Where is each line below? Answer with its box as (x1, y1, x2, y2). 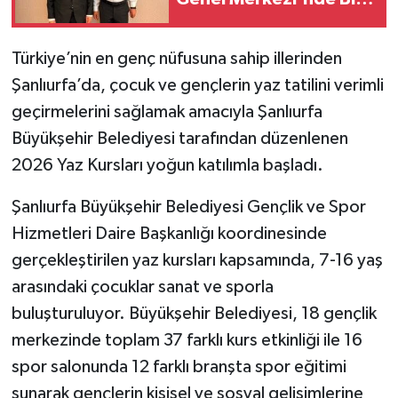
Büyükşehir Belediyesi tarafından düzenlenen (11, 129, 348, 147)
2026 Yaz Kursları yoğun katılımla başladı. (11, 155, 323, 174)
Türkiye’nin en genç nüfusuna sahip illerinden (11, 49, 342, 68)
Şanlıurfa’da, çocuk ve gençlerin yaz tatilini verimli (11, 76, 384, 94)
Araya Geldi (176, 12, 273, 31)
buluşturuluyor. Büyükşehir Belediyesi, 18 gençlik (11, 304, 377, 322)
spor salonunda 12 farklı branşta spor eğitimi (11, 357, 346, 376)
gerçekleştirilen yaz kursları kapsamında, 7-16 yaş (11, 251, 383, 269)
